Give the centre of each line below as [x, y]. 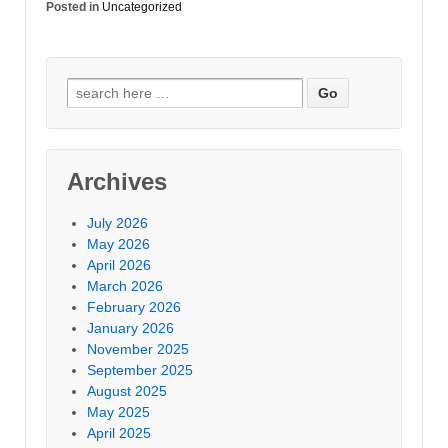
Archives [117, 181]
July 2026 [117, 222]
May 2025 [118, 411]
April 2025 [119, 432]
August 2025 [127, 390]
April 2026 [119, 264]
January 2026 [130, 327]
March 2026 [125, 285]
